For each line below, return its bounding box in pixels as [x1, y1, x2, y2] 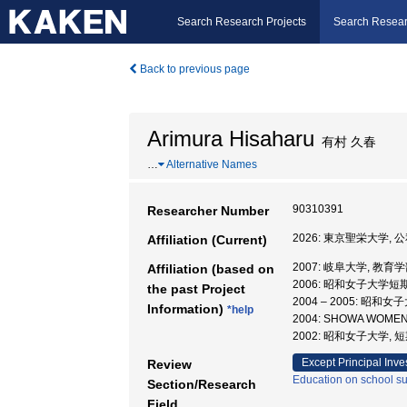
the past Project [147, 282, 245, 296]
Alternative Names [164, 158, 257, 171]
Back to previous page [137, 63, 250, 75]
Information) [147, 302, 227, 316]
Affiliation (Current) [147, 233, 267, 247]
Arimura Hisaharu [147, 126, 314, 151]
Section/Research [147, 377, 256, 392]
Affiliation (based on [147, 262, 274, 276]
